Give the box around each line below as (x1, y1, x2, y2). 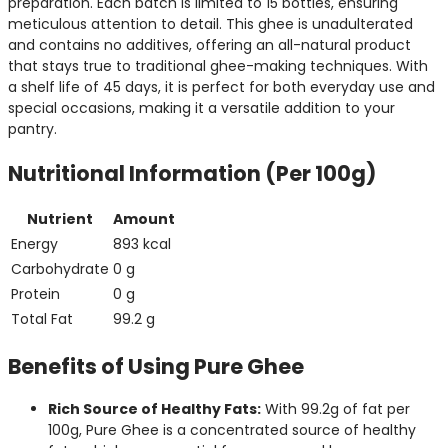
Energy (11, 234, 58, 255)
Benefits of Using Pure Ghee (8, 351, 304, 381)
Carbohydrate (11, 259, 109, 280)
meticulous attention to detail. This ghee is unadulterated (8, 14, 413, 35)
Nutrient (27, 209, 93, 230)
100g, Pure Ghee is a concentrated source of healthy (48, 420, 416, 441)
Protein (11, 284, 60, 305)
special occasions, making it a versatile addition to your (8, 98, 395, 119)
